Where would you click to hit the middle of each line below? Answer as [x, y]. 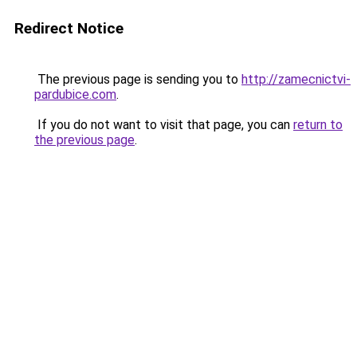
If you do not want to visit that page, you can [164, 125]
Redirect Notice [69, 28]
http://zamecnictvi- [296, 79]
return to [318, 125]
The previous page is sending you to [138, 79]
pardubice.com [75, 94]
